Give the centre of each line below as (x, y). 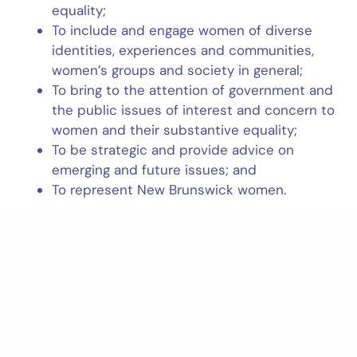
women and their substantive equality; (177, 130)
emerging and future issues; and (157, 170)
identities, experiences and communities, (183, 50)
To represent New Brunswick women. (169, 190)
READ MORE (65, 245)
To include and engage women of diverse (182, 30)
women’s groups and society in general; (180, 70)
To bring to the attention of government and (193, 90)
